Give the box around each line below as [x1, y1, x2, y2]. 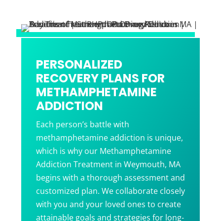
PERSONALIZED [36, 56, 122, 73]
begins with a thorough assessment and [36, 172, 185, 184]
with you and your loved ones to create [36, 199, 181, 210]
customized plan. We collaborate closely [36, 185, 185, 197]
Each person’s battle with [36, 119, 129, 130]
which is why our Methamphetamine [36, 146, 171, 157]
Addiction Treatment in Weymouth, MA [36, 159, 181, 170]
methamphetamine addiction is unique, [36, 132, 183, 144]
